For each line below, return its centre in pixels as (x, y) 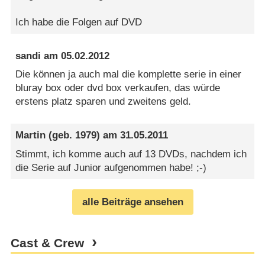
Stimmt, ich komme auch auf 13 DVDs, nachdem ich (131, 154)
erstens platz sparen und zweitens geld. (104, 102)
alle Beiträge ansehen (132, 202)
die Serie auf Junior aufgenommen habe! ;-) (111, 167)
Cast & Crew (47, 243)
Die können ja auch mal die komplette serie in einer (129, 75)
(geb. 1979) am (83, 135)
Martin (31, 135)
